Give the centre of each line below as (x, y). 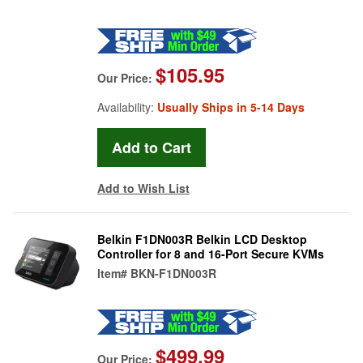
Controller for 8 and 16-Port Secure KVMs (211, 253)
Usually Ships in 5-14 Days (231, 107)
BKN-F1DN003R (173, 273)
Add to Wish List (143, 188)
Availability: (127, 107)
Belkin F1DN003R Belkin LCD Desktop (202, 239)
